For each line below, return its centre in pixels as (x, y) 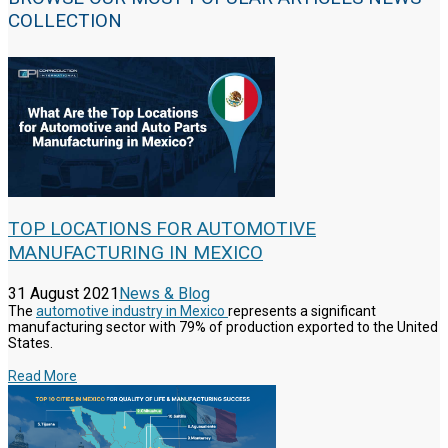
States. (30, 343)
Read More (42, 376)
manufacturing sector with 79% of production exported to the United (223, 327)
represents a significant (302, 311)
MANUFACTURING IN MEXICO (135, 253)
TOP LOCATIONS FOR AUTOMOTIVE (162, 229)
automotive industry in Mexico (132, 311)
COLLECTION (65, 21)
